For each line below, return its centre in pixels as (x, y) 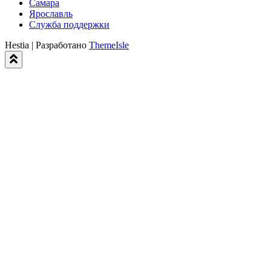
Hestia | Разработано (47, 45)
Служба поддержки (69, 24)
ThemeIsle (109, 45)
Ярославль (51, 13)
